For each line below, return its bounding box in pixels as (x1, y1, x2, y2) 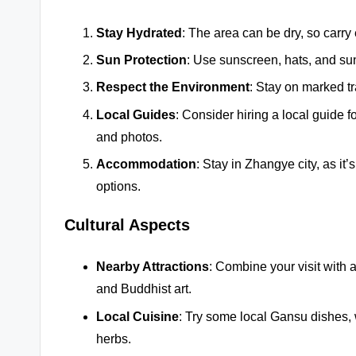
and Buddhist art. (96, 282, 192, 296)
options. (96, 180, 141, 194)
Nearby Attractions (96, 260, 209, 274)
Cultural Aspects (64, 216, 190, 234)
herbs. (96, 331, 131, 346)
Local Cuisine (96, 309, 179, 323)
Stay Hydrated (96, 25, 182, 40)
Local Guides (96, 107, 176, 122)
